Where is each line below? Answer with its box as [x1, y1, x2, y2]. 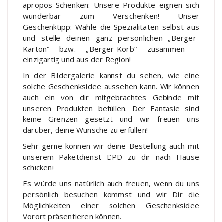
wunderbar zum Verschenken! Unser [23, 11, 199, 21]
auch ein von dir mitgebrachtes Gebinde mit [23, 92, 199, 103]
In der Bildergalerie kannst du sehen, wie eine [23, 70, 199, 81]
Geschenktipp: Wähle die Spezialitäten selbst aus [23, 22, 199, 32]
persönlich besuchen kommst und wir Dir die [23, 189, 199, 200]
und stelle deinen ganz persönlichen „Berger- [23, 33, 199, 43]
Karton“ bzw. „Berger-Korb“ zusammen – [23, 44, 199, 54]
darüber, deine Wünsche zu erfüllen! [23, 125, 148, 135]
